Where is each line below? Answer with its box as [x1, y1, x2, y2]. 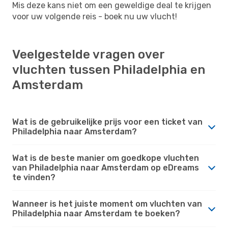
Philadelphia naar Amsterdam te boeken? [12, 208, 180, 218]
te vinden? [12, 172, 55, 182]
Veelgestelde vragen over [12, 47, 164, 62]
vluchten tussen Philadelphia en [12, 62, 205, 77]
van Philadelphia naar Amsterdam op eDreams [12, 162, 199, 173]
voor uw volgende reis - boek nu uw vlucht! [12, 11, 177, 21]
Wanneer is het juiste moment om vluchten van [12, 198, 202, 209]
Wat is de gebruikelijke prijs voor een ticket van [12, 117, 203, 127]
